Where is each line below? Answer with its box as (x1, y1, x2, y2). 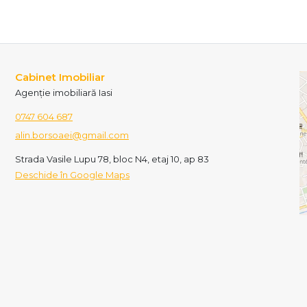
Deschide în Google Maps (15, 169, 130, 181)
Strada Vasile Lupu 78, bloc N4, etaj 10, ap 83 (15, 153, 209, 165)
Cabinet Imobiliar (15, 71, 105, 84)
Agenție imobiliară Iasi (15, 87, 112, 99)
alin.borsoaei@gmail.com (15, 130, 129, 141)
